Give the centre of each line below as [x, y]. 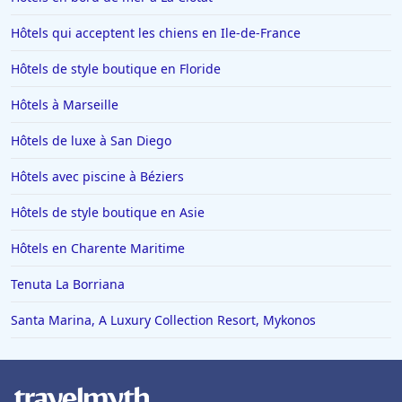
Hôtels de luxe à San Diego [91, 141]
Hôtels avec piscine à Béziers [97, 177]
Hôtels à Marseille [65, 105]
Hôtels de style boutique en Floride [116, 69]
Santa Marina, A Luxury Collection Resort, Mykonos [163, 320]
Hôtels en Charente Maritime [98, 249]
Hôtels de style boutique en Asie [108, 213]
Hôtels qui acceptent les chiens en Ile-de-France [156, 33]
